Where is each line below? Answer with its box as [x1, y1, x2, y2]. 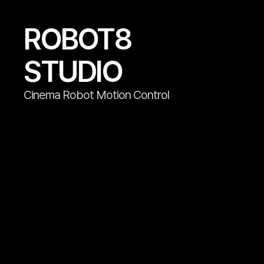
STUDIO [24, 54, 122, 89]
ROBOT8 [24, 21, 131, 57]
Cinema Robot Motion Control [24, 88, 169, 102]
